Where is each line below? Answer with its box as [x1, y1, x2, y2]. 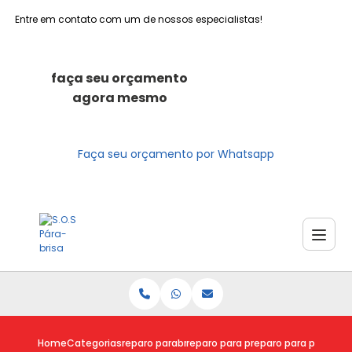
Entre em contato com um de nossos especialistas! [15, 13, 263, 26]
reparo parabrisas [121, 336, 207, 350]
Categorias [66, 336, 122, 350]
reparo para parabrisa [185, 336, 290, 350]
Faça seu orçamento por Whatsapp [78, 146, 274, 162]
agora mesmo [71, 89, 167, 107]
